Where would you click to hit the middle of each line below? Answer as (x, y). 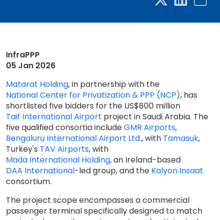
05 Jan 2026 (31, 66)
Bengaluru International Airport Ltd (73, 138)
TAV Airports (64, 149)
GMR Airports (150, 127)
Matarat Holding (37, 84)
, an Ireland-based (145, 160)
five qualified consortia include (65, 127)
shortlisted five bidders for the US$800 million (93, 106)
